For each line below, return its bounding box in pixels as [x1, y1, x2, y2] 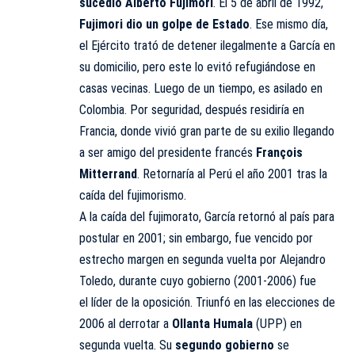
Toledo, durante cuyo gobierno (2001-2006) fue [79, 273, 316, 289]
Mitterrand [79, 166, 137, 182]
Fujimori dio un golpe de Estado [79, 17, 250, 32]
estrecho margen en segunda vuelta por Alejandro [79, 252, 326, 268]
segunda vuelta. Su [79, 338, 175, 353]
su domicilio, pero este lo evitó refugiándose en [79, 59, 315, 75]
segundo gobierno [175, 338, 274, 353]
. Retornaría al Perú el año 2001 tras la [137, 166, 327, 182]
